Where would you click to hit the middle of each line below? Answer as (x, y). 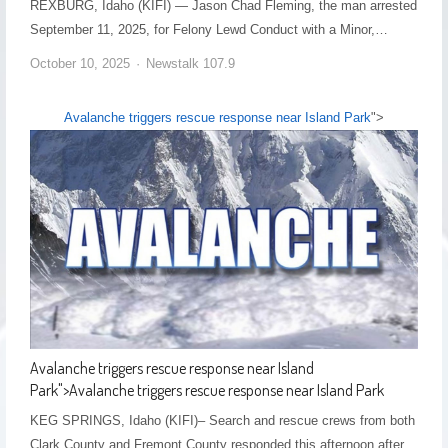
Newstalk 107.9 (190, 64)
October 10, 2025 (79, 64)
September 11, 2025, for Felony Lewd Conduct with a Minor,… (208, 30)
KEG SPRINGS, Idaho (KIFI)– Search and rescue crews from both (222, 420)
